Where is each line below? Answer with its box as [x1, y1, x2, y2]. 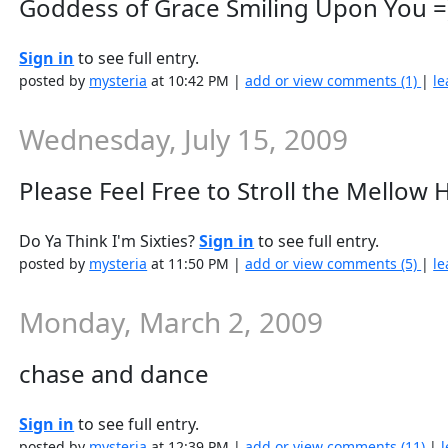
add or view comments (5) [245, 254, 422, 273]
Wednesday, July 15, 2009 [19, 120, 349, 158]
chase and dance [19, 357, 210, 390]
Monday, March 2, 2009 [19, 303, 324, 341]
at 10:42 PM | [147, 71, 246, 90]
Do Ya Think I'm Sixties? [19, 230, 200, 252]
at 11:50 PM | [147, 254, 246, 273]
